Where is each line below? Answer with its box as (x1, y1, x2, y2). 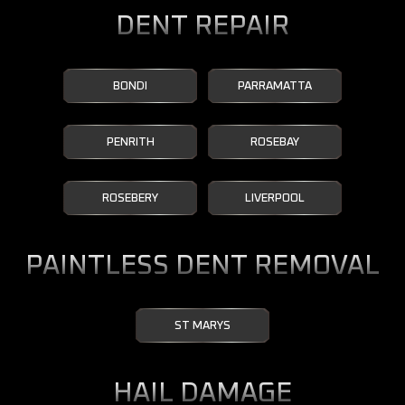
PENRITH (106, 137, 155, 148)
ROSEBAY (250, 137, 299, 148)
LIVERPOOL (245, 193, 305, 204)
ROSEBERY (102, 193, 158, 204)
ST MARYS (174, 320, 231, 332)
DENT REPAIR (116, 13, 289, 40)
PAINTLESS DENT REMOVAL (25, 252, 380, 279)
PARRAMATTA (238, 80, 312, 92)
